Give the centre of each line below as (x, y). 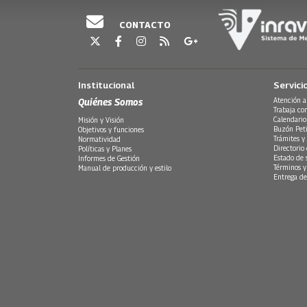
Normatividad (99, 139)
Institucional (106, 85)
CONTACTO (144, 25)
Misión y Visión (101, 120)
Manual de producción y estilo (125, 168)
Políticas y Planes (105, 148)
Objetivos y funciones (111, 129)
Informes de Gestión (109, 158)
